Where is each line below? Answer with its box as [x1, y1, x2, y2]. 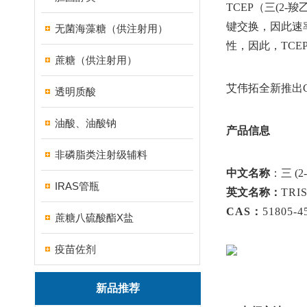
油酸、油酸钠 [55, 117, 116, 129]
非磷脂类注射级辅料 [55, 149, 147, 160]
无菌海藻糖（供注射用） [55, 23, 168, 34]
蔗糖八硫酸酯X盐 [55, 212, 134, 223]
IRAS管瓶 [55, 180, 99, 192]
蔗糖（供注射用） [55, 54, 137, 66]
